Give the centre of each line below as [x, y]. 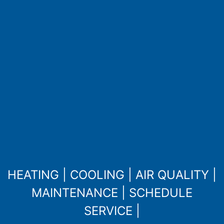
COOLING [97, 174]
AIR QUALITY [172, 174]
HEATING [33, 174]
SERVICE [108, 210]
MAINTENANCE [75, 192]
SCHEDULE [161, 192]
